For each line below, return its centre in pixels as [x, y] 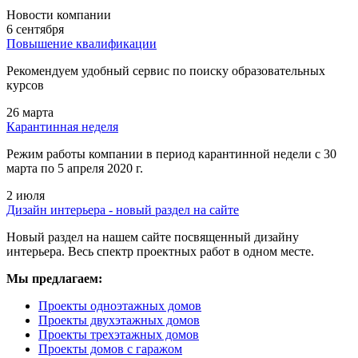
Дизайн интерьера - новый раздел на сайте [123, 209]
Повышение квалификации [82, 43]
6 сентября [35, 29]
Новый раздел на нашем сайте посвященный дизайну [153, 237]
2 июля [26, 195]
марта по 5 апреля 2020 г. [75, 168]
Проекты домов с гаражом [110, 348]
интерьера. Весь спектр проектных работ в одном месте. [160, 251]
